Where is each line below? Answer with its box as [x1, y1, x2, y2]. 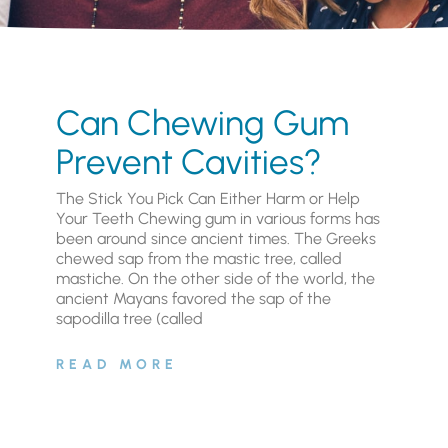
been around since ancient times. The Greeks [55, 228, 376, 248]
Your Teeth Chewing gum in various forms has [55, 208, 380, 228]
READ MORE [55, 355, 178, 373]
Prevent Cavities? [55, 140, 322, 183]
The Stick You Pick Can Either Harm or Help [55, 188, 360, 208]
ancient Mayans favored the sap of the [55, 288, 331, 308]
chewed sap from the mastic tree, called [55, 248, 342, 268]
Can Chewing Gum [55, 101, 349, 144]
